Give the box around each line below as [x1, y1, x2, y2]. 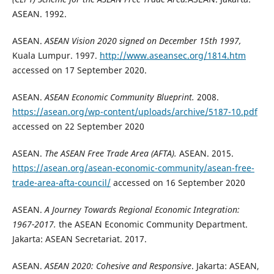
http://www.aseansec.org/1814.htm [99, 50, 246, 62]
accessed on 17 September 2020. [12, 64, 147, 76]
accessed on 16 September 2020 [110, 177, 245, 189]
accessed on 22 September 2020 [12, 120, 144, 133]
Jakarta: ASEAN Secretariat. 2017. [12, 233, 147, 245]
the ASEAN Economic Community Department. [56, 218, 248, 231]
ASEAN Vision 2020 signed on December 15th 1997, [44, 35, 242, 47]
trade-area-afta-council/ [12, 177, 111, 189]
